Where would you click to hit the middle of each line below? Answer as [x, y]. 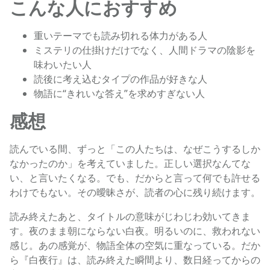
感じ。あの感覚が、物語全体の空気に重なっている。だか [135, 246]
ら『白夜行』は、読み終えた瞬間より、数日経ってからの [135, 260]
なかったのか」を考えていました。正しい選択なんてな [130, 164]
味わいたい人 [63, 65]
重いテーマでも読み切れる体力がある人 [121, 36]
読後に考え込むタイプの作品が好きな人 [121, 79]
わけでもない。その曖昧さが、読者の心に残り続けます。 [135, 193]
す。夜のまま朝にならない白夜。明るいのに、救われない [135, 231]
